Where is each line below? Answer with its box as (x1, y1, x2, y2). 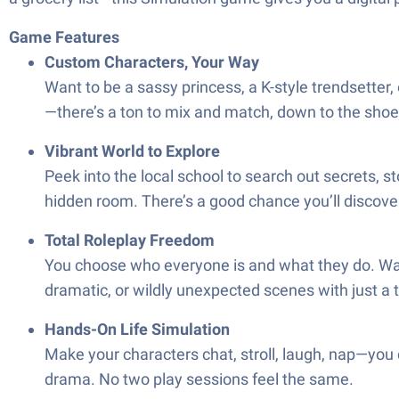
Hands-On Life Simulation (45, 320, 230, 338)
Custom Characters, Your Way (45, 53, 259, 71)
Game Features (9, 28, 119, 46)
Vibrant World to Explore (45, 142, 220, 160)
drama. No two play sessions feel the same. (45, 370, 354, 388)
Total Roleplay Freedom (45, 231, 215, 249)
